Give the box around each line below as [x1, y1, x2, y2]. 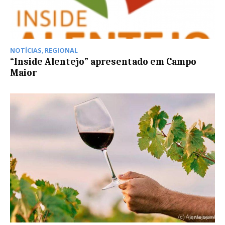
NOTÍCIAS [10, 45, 42, 55]
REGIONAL [45, 45, 78, 55]
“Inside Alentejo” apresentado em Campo [10, 56, 196, 67]
